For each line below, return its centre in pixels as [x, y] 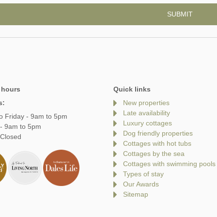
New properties [146, 103]
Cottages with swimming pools [169, 164]
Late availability [147, 113]
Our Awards [141, 184]
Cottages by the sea [154, 154]
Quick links [132, 89]
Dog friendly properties [158, 133]
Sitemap [136, 194]
